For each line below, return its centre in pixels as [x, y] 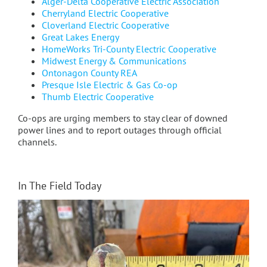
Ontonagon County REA [89, 73]
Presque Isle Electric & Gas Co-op [109, 85]
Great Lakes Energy [80, 37]
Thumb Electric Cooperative [97, 97]
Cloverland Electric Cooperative [105, 25]
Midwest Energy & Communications [114, 61]
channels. [37, 142]
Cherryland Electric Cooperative [105, 13]
